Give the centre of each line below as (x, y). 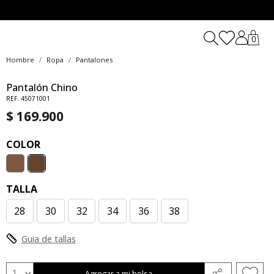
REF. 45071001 (28, 99)
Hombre (20, 60)
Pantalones (94, 60)
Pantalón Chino (42, 88)
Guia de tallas (48, 239)
